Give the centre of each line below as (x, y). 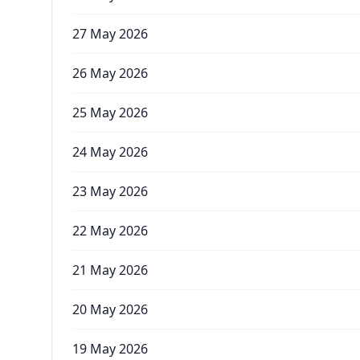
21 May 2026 (110, 270)
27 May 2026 (110, 34)
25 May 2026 (110, 112)
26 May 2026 (110, 73)
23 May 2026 (110, 191)
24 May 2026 (110, 152)
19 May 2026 (110, 349)
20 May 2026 (110, 309)
